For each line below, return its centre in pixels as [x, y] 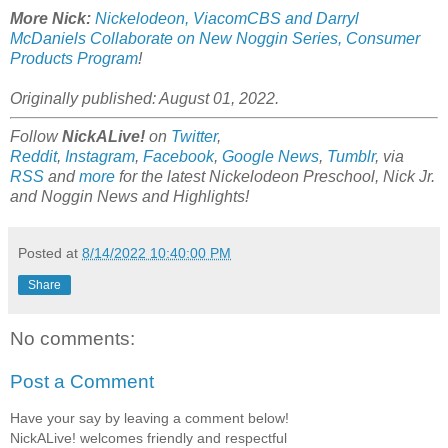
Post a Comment [82, 382]
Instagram [100, 156]
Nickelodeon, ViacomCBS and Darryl [227, 18]
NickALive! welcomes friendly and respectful [148, 437]
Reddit [33, 156]
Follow [36, 136]
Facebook [178, 156]
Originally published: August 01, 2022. [144, 98]
